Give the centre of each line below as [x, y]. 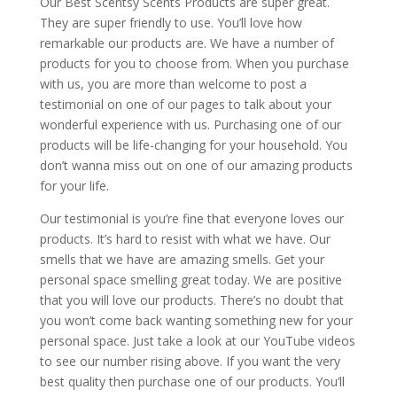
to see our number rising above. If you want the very [190, 362]
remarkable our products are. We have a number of [187, 43]
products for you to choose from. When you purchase [194, 64]
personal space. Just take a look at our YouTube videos [197, 341]
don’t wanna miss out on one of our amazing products [196, 166]
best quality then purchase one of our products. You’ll [192, 382]
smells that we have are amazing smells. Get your [182, 260]
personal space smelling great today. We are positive [191, 280]
